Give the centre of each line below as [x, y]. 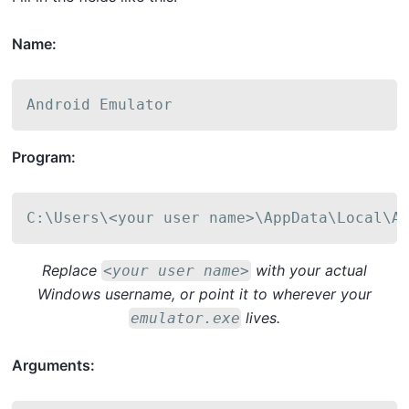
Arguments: [53, 365]
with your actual [309, 270]
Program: [44, 157]
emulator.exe [185, 318]
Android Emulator [100, 105]
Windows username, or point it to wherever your [204, 294]
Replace [72, 270]
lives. [261, 318]
